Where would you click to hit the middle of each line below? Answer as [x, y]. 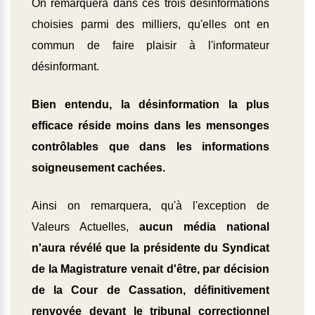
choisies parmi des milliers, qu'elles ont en [150, 25]
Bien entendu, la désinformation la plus [150, 105]
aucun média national [204, 227]
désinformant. [65, 67]
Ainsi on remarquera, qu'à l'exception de [150, 206]
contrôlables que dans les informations [150, 147]
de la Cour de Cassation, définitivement [150, 290]
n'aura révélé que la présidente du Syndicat [150, 248]
